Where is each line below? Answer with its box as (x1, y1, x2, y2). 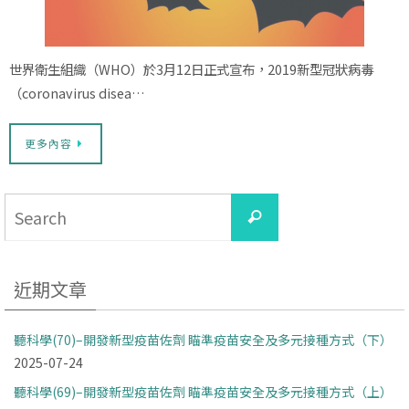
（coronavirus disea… (9, 82, 145, 102)
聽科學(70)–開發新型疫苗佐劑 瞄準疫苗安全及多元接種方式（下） (14, 330, 393, 349)
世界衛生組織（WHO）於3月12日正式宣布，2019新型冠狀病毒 (9, 58, 373, 79)
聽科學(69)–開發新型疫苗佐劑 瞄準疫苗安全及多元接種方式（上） (14, 382, 393, 401)
